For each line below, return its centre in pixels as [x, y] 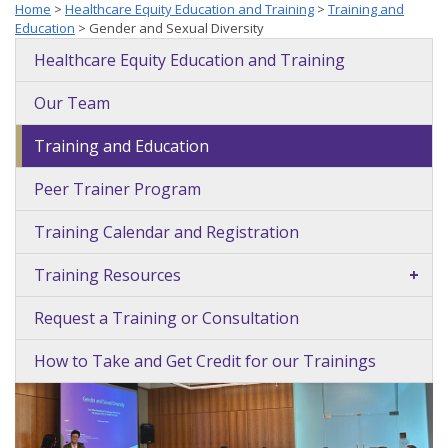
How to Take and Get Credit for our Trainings [205, 360]
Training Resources [107, 274]
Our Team [72, 102]
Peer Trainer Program [117, 188]
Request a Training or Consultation [166, 317]
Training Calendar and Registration [166, 231]
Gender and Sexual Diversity [176, 27]
